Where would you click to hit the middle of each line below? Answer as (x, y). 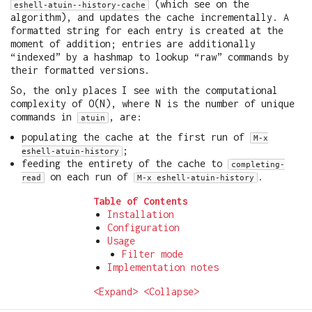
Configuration (144, 227)
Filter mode (153, 253)
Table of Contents (140, 201)
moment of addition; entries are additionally (133, 44)
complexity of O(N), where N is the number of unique (153, 103)
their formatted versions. (80, 70)
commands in (44, 116)
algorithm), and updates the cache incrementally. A (150, 17)
